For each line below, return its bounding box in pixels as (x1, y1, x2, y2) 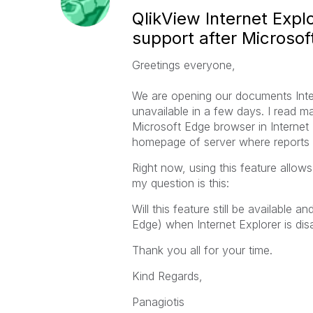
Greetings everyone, (131, 58, 235, 72)
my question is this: (131, 176, 229, 190)
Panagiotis (131, 295, 184, 309)
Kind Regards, (131, 269, 203, 283)
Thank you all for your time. (131, 243, 272, 257)
